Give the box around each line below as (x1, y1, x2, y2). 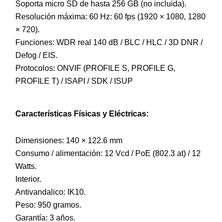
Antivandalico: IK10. (15, 188, 86, 197)
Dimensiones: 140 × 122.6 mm (15, 136, 122, 145)
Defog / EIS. (15, 51, 57, 60)
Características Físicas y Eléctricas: (15, 110, 149, 118)
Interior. (15, 175, 41, 184)
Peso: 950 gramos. (15, 201, 81, 210)
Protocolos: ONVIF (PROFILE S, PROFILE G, (15, 64, 175, 73)
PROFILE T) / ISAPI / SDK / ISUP (15, 77, 133, 86)
